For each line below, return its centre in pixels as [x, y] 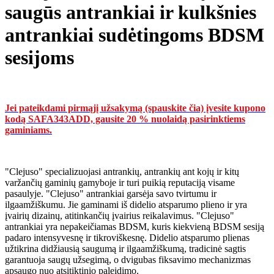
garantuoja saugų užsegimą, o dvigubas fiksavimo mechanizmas [128, 260]
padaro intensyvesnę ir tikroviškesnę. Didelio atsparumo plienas [127, 238]
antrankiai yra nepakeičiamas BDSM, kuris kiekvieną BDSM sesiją [135, 227]
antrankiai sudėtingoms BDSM [135, 35]
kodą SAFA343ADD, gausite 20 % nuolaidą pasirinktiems [125, 119]
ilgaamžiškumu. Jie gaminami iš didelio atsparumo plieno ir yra [126, 205]
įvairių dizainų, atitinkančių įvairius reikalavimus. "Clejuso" [120, 216]
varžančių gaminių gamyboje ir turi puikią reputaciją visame [120, 183]
